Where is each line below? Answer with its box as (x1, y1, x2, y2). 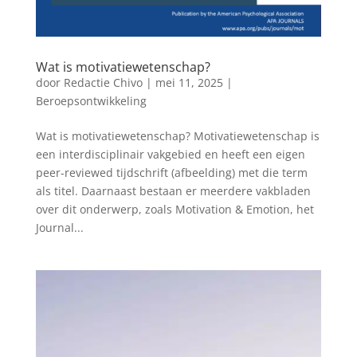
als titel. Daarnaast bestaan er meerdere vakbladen (35, 183, 311, 199)
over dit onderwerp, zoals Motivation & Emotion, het (35, 202, 314, 218)
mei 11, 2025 (155, 75, 223, 91)
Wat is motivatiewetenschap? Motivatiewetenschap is (35, 128, 320, 144)
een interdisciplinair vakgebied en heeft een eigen (35, 147, 305, 163)
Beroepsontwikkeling (35, 93, 147, 109)
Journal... (35, 220, 84, 236)
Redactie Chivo (63, 75, 143, 91)
